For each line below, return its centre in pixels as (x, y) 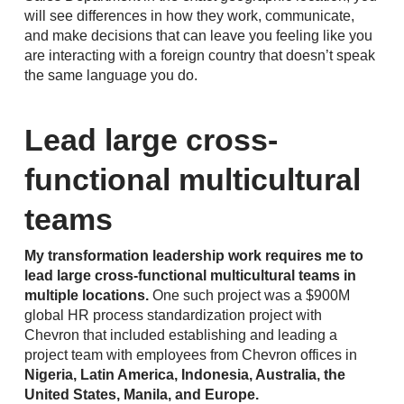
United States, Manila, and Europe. (141, 395)
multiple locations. (86, 295)
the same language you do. (110, 75)
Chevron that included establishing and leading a (180, 335)
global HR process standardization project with (173, 315)
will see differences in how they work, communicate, (189, 16)
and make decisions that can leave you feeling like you (198, 36)
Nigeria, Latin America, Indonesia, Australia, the (184, 375)
